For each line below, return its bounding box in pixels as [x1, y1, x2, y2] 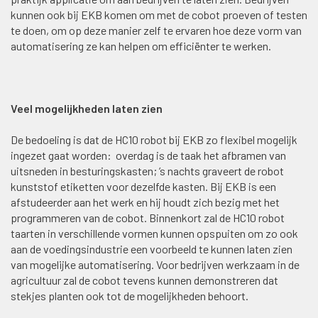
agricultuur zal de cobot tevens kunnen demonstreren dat [11, 273, 278, 287]
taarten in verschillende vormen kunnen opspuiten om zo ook [11, 226, 298, 240]
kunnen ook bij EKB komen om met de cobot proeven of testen [11, 7, 307, 21]
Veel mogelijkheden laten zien [11, 101, 163, 115]
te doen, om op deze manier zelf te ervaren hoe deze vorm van [11, 23, 302, 37]
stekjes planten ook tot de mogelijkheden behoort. [11, 288, 248, 302]
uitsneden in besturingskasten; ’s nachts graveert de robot [11, 163, 284, 177]
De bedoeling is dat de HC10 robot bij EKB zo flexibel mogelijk [11, 132, 297, 146]
